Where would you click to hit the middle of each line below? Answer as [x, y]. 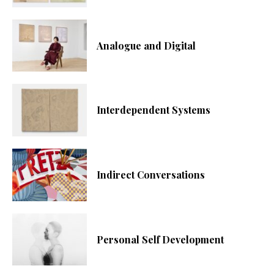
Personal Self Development [161, 239]
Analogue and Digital [146, 45]
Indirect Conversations [151, 174]
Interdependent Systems [154, 110]
